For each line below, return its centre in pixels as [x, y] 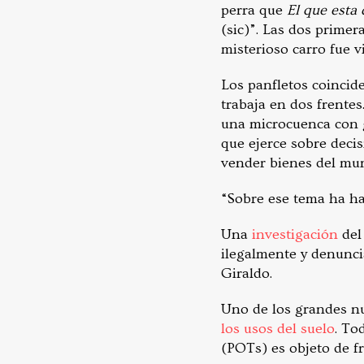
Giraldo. [247, 273]
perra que [254, 10]
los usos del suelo [278, 329]
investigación [293, 234]
